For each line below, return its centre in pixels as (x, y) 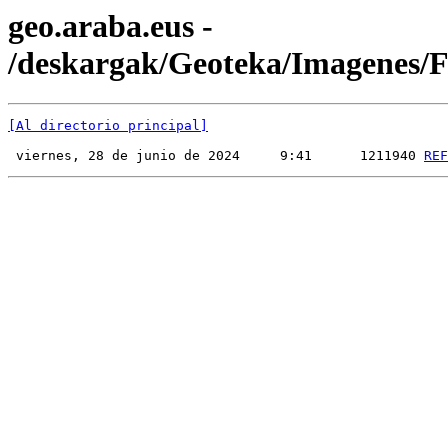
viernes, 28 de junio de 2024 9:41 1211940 (216, 156)
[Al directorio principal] (108, 126)
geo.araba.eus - (110, 26)
